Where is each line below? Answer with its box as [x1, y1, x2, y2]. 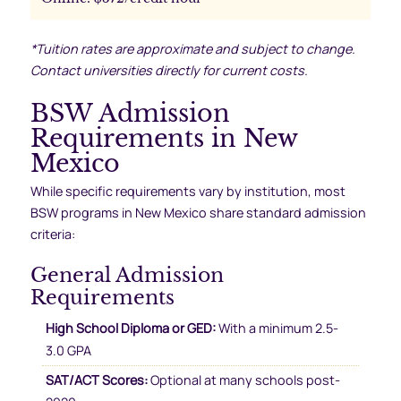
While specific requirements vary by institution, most [30, 182, 346, 200]
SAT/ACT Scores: [45, 371, 148, 389]
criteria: [30, 225, 75, 243]
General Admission [30, 262, 224, 288]
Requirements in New [30, 123, 297, 153]
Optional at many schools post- [147, 371, 340, 389]
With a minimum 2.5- [215, 320, 338, 337]
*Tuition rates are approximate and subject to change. [30, 40, 355, 58]
